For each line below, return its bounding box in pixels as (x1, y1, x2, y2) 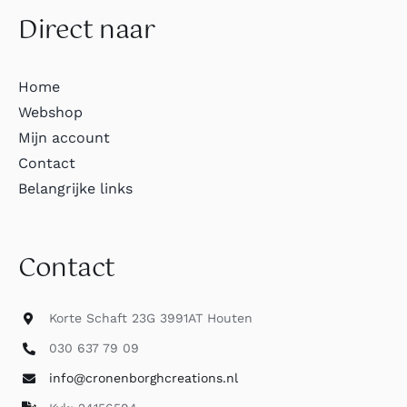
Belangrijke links (17, 180, 133, 198)
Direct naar (17, 10, 155, 53)
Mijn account (17, 129, 110, 147)
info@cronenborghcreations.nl (48, 370, 238, 385)
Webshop (17, 104, 83, 122)
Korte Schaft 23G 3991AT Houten (48, 311, 253, 326)
